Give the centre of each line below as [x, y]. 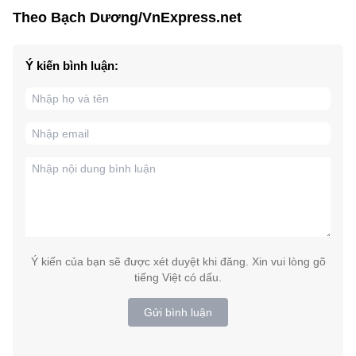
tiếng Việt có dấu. [178, 277]
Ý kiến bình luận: [72, 65]
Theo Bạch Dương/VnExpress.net [127, 17]
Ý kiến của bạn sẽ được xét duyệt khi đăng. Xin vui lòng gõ [178, 261]
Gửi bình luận [178, 312]
